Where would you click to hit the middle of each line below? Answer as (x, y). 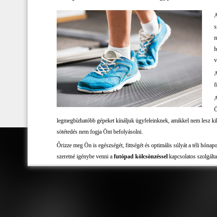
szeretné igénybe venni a (85, 156)
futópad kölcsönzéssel (141, 156)
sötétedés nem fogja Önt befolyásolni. (100, 132)
